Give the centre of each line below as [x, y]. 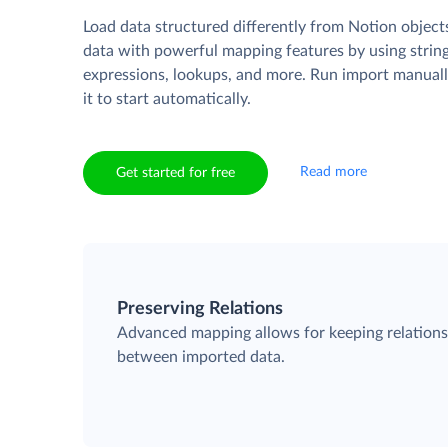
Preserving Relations [200, 309]
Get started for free [176, 173]
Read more [334, 172]
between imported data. [201, 357]
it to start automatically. [167, 99]
